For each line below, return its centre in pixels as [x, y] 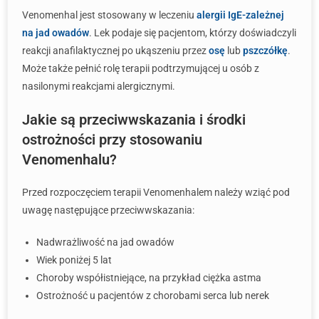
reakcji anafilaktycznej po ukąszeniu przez [115, 51]
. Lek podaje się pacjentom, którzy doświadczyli [193, 33]
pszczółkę [265, 51]
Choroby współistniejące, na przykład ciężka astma [149, 278]
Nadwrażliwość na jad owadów [105, 242]
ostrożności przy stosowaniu [112, 140]
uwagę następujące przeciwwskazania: [108, 210]
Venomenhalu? [69, 159]
